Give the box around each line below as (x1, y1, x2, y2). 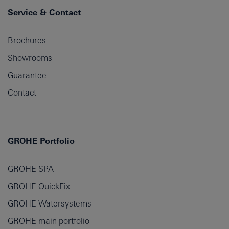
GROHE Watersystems (8, 199, 91, 209)
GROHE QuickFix (8, 181, 70, 191)
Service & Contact (8, 8, 81, 18)
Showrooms (8, 53, 52, 63)
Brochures (8, 36, 46, 45)
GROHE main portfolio (8, 216, 89, 226)
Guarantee (8, 71, 47, 80)
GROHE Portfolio (8, 136, 75, 146)
